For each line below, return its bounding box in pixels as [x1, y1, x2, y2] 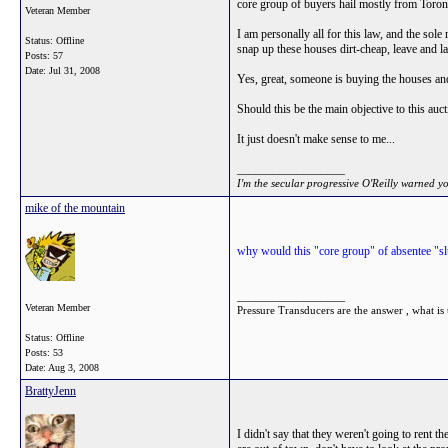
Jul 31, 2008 [49, 65, 100, 76]
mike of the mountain [25, 201, 125, 215]
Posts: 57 [25, 50, 63, 61]
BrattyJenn [25, 384, 76, 398]
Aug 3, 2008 [48, 362, 99, 373]
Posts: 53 [25, 347, 63, 358]
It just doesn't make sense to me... [237, 132, 395, 146]
